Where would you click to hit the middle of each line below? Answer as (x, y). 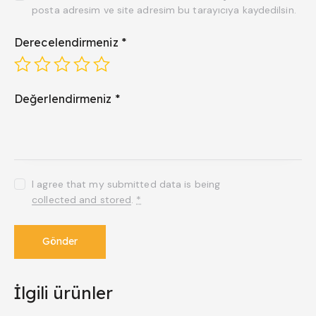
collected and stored (82, 199)
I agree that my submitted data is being (126, 184)
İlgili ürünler (63, 292)
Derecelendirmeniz (68, 42)
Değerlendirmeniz (65, 99)
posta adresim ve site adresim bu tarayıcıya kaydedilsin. (164, 10)
